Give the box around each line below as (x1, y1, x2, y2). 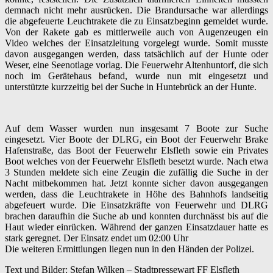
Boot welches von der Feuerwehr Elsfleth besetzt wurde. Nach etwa (5, 155, 268, 166)
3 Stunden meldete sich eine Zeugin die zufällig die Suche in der (5, 166, 268, 177)
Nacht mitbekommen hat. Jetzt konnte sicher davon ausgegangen (5, 177, 268, 188)
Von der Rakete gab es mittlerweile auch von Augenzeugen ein (5, 26, 268, 37)
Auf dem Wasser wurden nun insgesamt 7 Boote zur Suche (5, 122, 268, 133)
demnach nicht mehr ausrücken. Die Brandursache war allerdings (5, 4, 268, 15)
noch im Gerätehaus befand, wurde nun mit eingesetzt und (5, 70, 268, 81)
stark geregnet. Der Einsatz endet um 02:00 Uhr (5, 232, 188, 243)
